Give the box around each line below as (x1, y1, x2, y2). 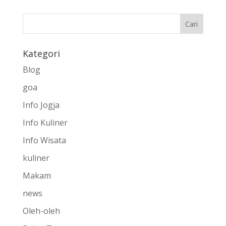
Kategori (22, 47, 60, 60)
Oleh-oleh (22, 205, 60, 216)
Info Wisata (22, 135, 66, 146)
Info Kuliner (22, 117, 68, 128)
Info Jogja (22, 99, 60, 110)
